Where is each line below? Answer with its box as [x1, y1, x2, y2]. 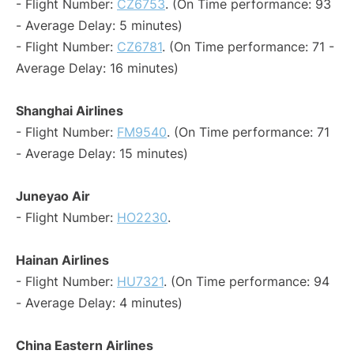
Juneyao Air [16, 188, 90, 205]
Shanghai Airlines [16, 103, 123, 119]
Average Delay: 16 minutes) [16, 60, 179, 77]
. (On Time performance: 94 [164, 273, 330, 290]
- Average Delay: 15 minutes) [16, 145, 188, 162]
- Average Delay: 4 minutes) [16, 295, 183, 311]
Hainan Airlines [16, 252, 109, 269]
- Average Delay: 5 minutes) [16, 17, 183, 34]
